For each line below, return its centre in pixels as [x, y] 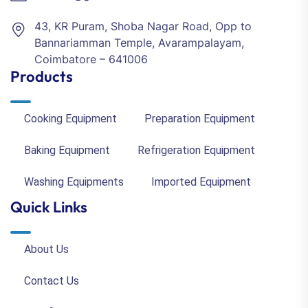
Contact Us [52, 280]
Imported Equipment [201, 181]
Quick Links [49, 207]
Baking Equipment [67, 150]
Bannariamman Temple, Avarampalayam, [139, 42]
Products [42, 76]
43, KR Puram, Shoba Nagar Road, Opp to [143, 26]
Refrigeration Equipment [196, 150]
